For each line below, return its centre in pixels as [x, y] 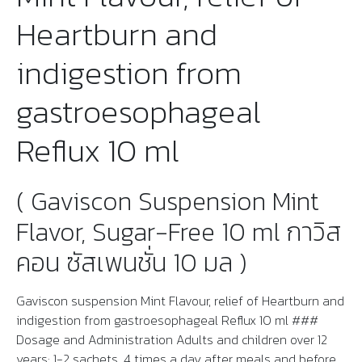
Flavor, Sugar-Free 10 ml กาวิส [179, 232]
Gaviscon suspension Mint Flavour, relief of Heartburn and [180, 301]
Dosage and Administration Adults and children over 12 [172, 340]
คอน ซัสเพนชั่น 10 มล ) [132, 263]
